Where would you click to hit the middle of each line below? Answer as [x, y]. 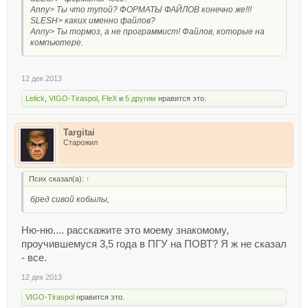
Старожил [80, 143]
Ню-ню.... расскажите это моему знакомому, [125, 230]
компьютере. [57, 42]
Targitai [79, 133]
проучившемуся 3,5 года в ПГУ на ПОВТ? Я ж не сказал [154, 244]
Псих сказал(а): [57, 179]
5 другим [141, 99]
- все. [34, 257]
